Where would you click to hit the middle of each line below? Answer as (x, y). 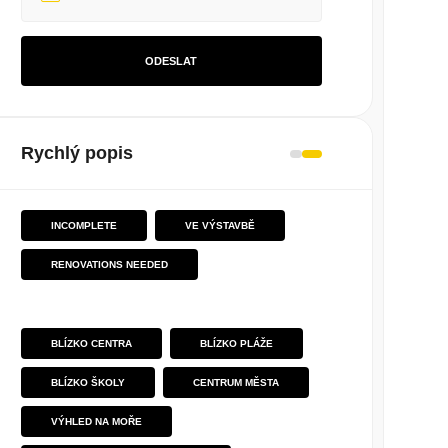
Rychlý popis (76, 153)
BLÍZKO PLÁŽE (236, 343)
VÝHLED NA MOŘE (96, 421)
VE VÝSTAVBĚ (219, 225)
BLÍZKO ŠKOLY (87, 382)
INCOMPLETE (83, 225)
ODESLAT (171, 61)
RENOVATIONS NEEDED (109, 264)
